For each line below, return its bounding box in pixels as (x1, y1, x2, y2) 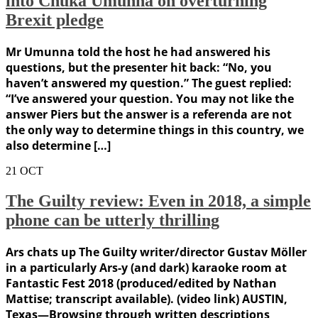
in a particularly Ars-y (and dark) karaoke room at (6, 260, 287, 276)
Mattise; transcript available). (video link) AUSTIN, (6, 291, 287, 307)
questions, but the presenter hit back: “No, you (6, 60, 272, 76)
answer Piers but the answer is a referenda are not (6, 106, 292, 123)
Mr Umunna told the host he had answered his (6, 44, 270, 60)
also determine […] (6, 138, 111, 154)
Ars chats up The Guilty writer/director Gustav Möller (6, 244, 307, 261)
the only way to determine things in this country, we (6, 122, 304, 138)
